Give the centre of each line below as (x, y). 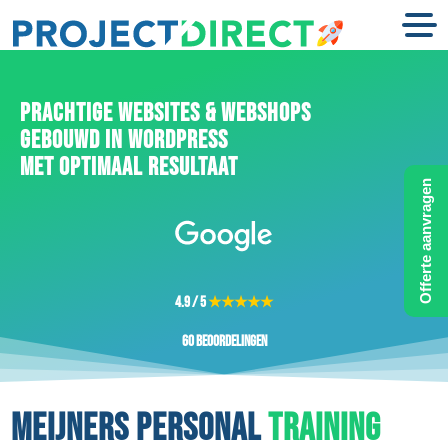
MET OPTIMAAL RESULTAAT (128, 167)
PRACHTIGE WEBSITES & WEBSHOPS (165, 113)
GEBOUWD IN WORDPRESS (123, 140)
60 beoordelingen (224, 341)
